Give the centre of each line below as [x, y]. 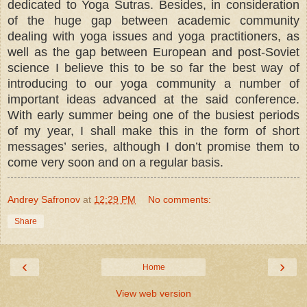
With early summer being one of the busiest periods [153, 115]
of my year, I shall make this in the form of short [153, 131]
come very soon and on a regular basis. [115, 162]
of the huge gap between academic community [153, 20]
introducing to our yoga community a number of [153, 83]
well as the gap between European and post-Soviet [153, 52]
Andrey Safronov [44, 199]
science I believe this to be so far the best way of [153, 67]
